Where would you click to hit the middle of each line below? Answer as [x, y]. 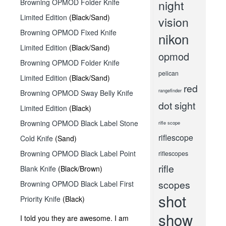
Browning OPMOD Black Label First [77, 184]
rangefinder [170, 90]
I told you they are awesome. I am [74, 218]
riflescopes [173, 153]
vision [173, 22]
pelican [168, 73]
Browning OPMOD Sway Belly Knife [77, 93]
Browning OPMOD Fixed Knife [68, 32]
